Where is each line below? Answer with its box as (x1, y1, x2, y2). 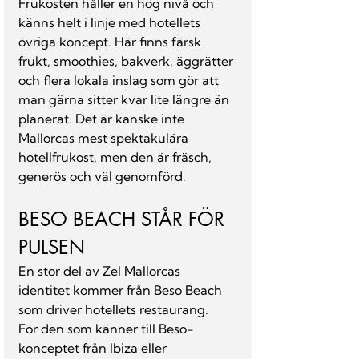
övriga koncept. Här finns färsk (18, 34, 204, 50)
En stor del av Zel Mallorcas (18, 263, 184, 279)
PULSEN (18, 235, 85, 260)
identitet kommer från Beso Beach (18, 282, 225, 298)
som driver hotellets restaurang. (18, 301, 208, 317)
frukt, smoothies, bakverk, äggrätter (18, 53, 236, 69)
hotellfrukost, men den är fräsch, (18, 149, 215, 165)
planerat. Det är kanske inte (18, 111, 188, 127)
